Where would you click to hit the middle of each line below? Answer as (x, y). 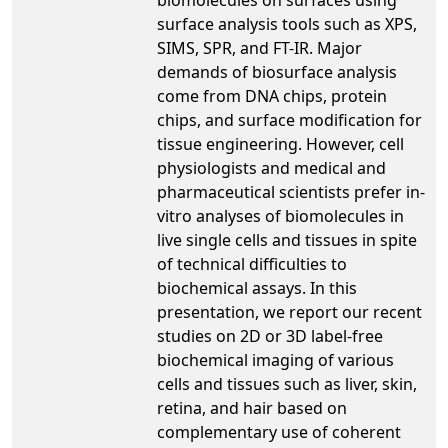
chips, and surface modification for (289, 119)
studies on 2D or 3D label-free (270, 335)
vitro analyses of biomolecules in (280, 215)
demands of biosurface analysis (277, 71)
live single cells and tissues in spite (287, 239)
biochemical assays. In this (257, 287)
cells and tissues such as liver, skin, (287, 383)
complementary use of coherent (279, 431)
